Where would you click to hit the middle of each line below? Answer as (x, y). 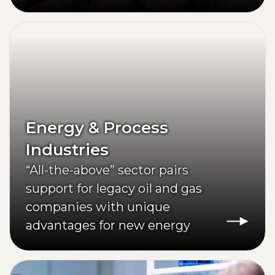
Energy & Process (97, 128)
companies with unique (98, 207)
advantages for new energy (108, 226)
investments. (66, 244)
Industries (67, 150)
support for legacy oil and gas (114, 189)
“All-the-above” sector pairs (107, 170)
